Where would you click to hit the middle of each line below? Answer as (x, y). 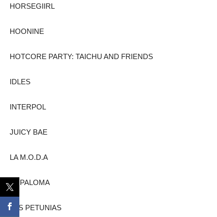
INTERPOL (28, 107)
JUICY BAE (29, 132)
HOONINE (27, 31)
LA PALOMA (30, 182)
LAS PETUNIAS (36, 207)
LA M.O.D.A (29, 157)
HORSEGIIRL (32, 6)
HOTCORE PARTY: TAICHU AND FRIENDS (81, 56)
